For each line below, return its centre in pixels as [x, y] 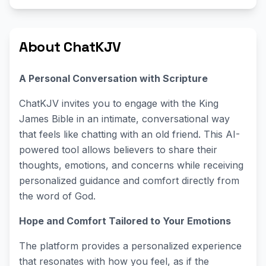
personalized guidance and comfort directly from [129, 180]
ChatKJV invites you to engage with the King [119, 103]
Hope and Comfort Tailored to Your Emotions [125, 221]
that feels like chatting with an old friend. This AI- [129, 134]
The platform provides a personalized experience [130, 246]
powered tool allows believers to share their [118, 150]
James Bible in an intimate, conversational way [124, 119]
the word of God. [57, 196]
